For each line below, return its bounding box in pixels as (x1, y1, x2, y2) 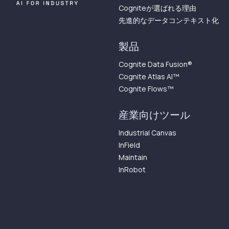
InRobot (119, 165, 146, 174)
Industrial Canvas (119, 128, 176, 138)
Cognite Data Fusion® (119, 59, 192, 69)
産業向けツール (119, 108, 190, 122)
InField (119, 140, 140, 150)
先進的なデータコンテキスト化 (119, 15, 219, 25)
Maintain (119, 152, 147, 162)
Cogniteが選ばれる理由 (119, 3, 196, 13)
